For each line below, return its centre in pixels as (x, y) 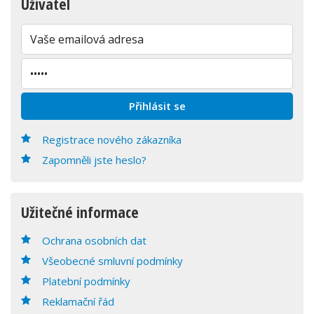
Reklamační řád (78, 302)
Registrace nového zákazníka (112, 140)
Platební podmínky (86, 281)
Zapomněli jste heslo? (94, 160)
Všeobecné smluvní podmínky (112, 261)
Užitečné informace (80, 212)
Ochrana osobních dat (94, 241)
